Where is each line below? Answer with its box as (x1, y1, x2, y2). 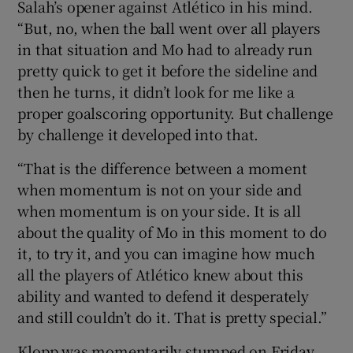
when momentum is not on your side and (17, 178, 303, 199)
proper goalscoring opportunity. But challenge (17, 102, 333, 123)
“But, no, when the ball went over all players (17, 17, 321, 38)
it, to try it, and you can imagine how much (17, 242, 315, 263)
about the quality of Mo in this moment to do (17, 221, 327, 242)
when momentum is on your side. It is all (17, 199, 301, 221)
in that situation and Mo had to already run (17, 38, 313, 59)
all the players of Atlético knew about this (17, 263, 303, 284)
